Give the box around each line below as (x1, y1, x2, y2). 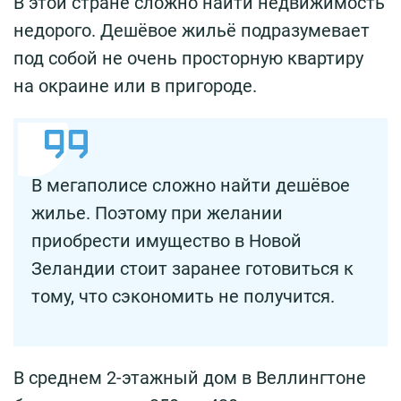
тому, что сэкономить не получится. (31, 285, 335, 307)
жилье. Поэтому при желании (31, 201, 283, 224)
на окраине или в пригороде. (13, 74, 257, 97)
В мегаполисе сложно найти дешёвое (31, 174, 350, 196)
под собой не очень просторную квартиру (13, 47, 363, 69)
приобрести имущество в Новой (31, 229, 302, 252)
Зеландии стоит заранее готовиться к (31, 257, 354, 279)
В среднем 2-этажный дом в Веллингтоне (13, 366, 366, 388)
